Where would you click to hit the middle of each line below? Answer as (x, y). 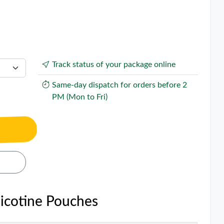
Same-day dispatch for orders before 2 (119, 85)
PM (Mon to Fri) (79, 97)
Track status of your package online (113, 64)
